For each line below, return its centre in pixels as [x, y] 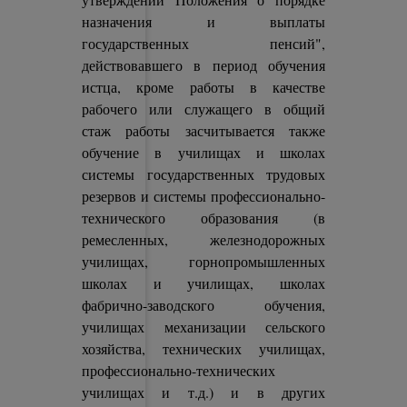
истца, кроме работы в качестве [203, 87]
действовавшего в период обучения [203, 65]
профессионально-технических [179, 370]
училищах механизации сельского [203, 327]
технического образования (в [203, 218]
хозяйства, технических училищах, [203, 348]
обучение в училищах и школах [203, 152]
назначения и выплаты [203, 21]
